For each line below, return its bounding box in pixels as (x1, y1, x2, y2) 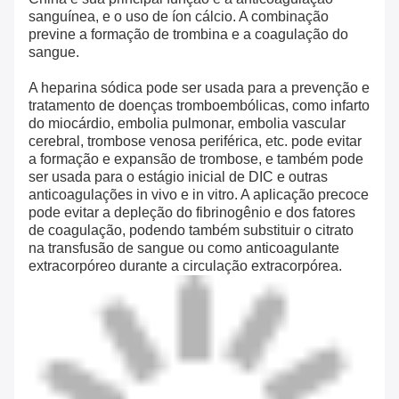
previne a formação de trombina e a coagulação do (28, 27, 348, 43)
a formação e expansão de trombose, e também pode (28, 151, 363, 167)
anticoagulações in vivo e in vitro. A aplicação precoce (28, 187, 369, 203)
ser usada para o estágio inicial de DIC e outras (28, 169, 328, 185)
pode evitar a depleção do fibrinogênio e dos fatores (28, 205, 355, 221)
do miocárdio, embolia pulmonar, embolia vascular (28, 116, 346, 132)
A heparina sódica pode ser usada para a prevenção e (28, 80, 370, 96)
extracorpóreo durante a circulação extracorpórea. (28, 258, 342, 274)
